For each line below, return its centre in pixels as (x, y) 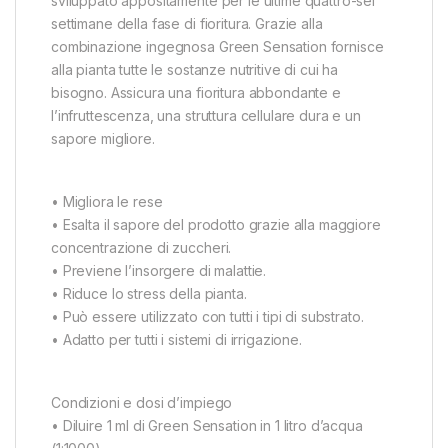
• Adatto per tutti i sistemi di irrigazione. (176, 339)
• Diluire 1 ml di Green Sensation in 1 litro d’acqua (207, 425)
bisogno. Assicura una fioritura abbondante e (196, 92)
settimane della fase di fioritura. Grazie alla (187, 23)
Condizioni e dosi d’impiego (142, 402)
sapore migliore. (103, 138)
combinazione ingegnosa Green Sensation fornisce (217, 46)
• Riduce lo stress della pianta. (149, 293)
